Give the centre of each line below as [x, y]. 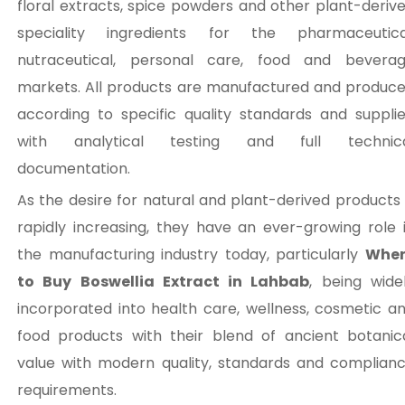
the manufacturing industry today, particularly [191, 254]
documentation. [74, 169]
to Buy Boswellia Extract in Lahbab [164, 282]
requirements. [67, 390]
